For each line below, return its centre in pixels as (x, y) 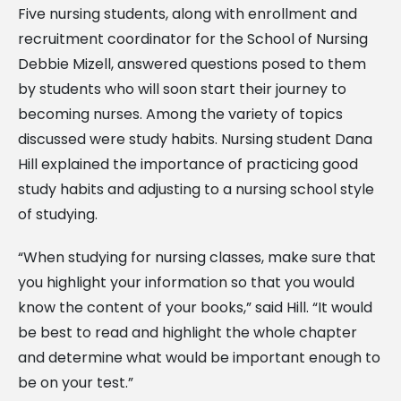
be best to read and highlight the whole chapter (188, 332)
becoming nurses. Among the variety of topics (180, 114)
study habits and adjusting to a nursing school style (196, 189)
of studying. (58, 214)
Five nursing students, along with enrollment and (188, 13)
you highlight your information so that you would (186, 282)
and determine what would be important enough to (199, 357)
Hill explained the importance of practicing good (188, 164)
